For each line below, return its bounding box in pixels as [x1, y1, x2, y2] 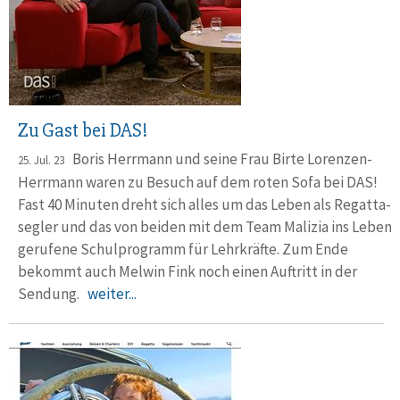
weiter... [87, 284, 137, 304]
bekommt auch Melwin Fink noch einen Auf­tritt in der [18, 262, 357, 281]
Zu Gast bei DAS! [18, 119, 147, 143]
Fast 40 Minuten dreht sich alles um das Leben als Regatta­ [18, 195, 391, 214]
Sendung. [18, 284, 87, 304]
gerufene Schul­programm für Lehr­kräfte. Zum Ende [18, 239, 348, 259]
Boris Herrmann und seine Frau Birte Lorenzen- [64, 149, 372, 169]
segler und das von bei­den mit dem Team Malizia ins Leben [18, 217, 392, 237]
